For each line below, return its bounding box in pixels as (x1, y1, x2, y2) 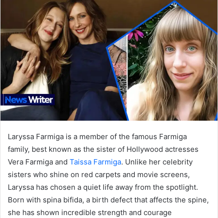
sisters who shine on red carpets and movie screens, (8, 169, 190, 179)
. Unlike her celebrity (121, 157, 193, 166)
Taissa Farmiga (70, 157, 121, 166)
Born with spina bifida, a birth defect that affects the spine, (8, 195, 209, 204)
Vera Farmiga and (8, 157, 70, 166)
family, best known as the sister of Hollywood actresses (8, 144, 199, 154)
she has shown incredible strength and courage (8, 207, 172, 217)
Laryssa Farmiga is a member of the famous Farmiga (8, 131, 187, 141)
